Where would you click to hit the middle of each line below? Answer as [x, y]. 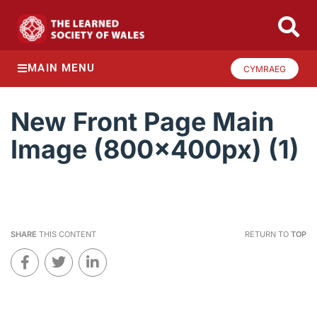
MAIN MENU [62, 68]
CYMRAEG [265, 69]
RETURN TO [267, 235]
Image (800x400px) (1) [155, 150]
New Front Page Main [142, 122]
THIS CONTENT [67, 235]
